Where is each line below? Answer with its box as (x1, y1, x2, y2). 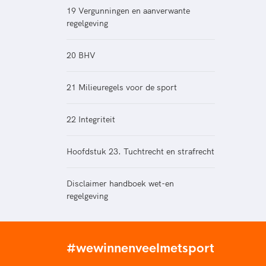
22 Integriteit (66, 114, 115, 125)
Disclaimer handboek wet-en (66, 178, 174, 189)
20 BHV (66, 50, 96, 61)
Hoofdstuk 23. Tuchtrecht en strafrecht (66, 146, 214, 157)
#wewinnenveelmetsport (66, 240, 214, 256)
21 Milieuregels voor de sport (66, 82, 177, 93)
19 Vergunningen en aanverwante (66, 5, 190, 17)
